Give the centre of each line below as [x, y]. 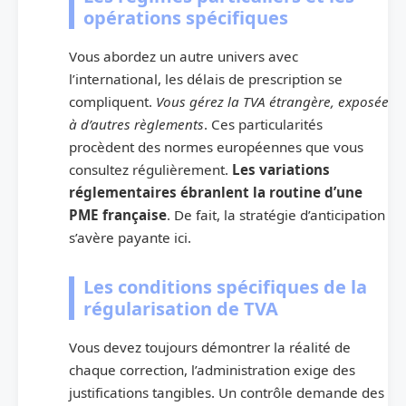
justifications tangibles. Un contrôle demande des [227, 393]
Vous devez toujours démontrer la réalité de [210, 348]
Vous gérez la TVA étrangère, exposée [272, 102]
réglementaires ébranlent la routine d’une [216, 193]
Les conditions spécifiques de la [225, 287]
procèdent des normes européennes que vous [216, 147]
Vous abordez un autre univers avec [184, 57]
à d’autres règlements [136, 125]
